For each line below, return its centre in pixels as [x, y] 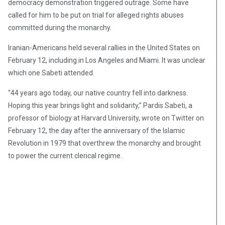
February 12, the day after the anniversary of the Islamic [96, 131]
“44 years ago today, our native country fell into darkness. [98, 93]
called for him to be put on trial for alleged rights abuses [96, 15]
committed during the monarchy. [60, 28]
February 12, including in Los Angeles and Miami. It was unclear [107, 61]
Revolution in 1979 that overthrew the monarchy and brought [104, 143]
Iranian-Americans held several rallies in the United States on [104, 48]
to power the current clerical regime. [65, 156]
